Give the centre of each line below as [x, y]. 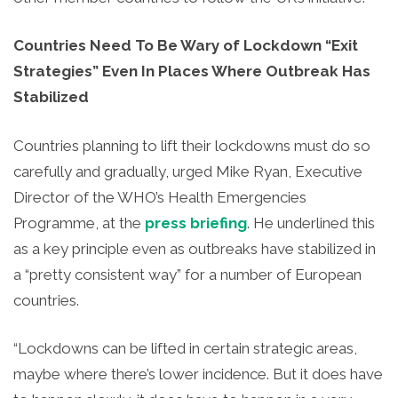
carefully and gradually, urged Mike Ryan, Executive [188, 171]
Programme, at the [79, 223]
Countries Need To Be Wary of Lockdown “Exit [186, 46]
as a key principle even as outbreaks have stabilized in [195, 248]
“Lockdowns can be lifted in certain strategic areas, [185, 349]
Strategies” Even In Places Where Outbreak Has [192, 72]
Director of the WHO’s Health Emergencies [160, 197]
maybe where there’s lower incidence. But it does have [198, 374]
